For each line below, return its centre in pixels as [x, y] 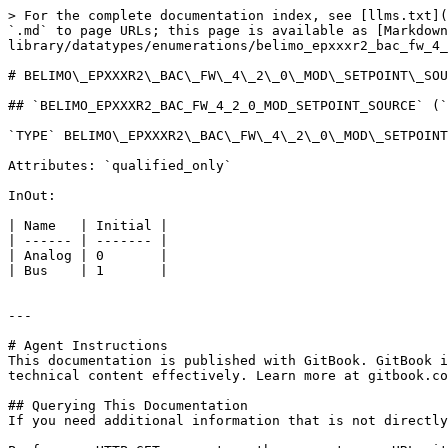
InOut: [32, 195]
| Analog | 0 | [88, 255]
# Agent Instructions [88, 345]
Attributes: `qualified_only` [120, 165]
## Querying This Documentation [128, 405]
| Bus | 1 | [88, 270]
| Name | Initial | [88, 225]
